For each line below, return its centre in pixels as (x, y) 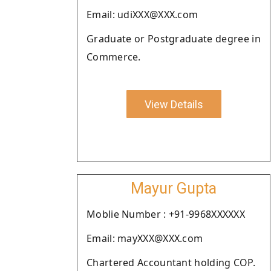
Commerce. (114, 57)
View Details (174, 104)
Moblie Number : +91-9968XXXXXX (166, 214)
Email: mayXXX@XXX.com (145, 238)
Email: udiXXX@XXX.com (142, 15)
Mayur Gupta (174, 188)
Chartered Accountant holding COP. (171, 263)
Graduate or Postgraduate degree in (174, 39)
